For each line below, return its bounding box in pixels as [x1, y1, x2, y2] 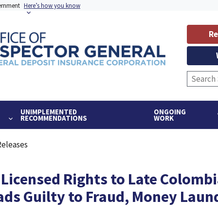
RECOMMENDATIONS [20, 113, 87, 123]
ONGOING [153, 107, 186, 117]
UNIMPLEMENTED [20, 107, 77, 117]
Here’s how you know [24, 1, 80, 9]
